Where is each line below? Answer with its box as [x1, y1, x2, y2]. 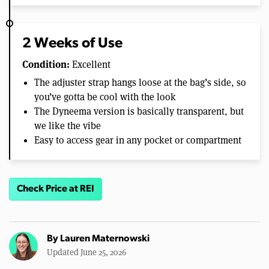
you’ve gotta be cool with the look [34, 91, 176, 104]
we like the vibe [34, 119, 101, 133]
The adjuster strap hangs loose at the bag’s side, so [34, 76, 246, 89]
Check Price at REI [17, 184, 94, 195]
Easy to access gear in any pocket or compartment [34, 134, 241, 147]
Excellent [70, 58, 110, 71]
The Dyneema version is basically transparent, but [34, 105, 244, 118]
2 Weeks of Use [22, 37, 122, 52]
